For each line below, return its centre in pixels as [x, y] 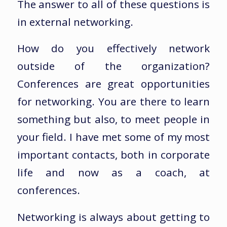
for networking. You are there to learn [113, 102]
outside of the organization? [113, 66]
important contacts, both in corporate [113, 155]
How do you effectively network [113, 48]
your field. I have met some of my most [113, 137]
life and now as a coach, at [113, 173]
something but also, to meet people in [113, 119]
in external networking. [75, 22]
